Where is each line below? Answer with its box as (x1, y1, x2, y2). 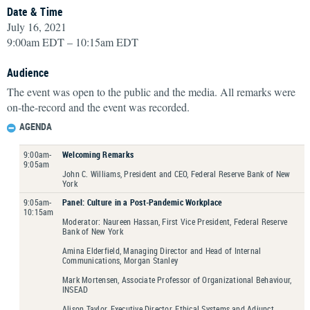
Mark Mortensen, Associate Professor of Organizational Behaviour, (62, 273, 292, 285)
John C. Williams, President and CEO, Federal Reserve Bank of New (62, 167, 291, 179)
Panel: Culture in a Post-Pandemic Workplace (62, 196, 223, 208)
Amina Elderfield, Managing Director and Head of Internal (62, 244, 262, 256)
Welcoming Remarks (62, 148, 134, 160)
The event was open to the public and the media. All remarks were (7, 84, 295, 99)
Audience (7, 64, 49, 80)
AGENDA (19, 119, 52, 133)
